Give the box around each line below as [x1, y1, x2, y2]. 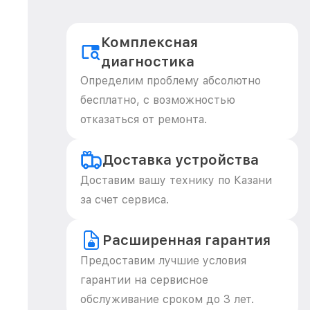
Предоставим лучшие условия [80, 254, 246, 267]
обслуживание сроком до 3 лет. [80, 293, 254, 306]
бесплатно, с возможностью [80, 93, 235, 107]
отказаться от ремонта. [80, 113, 207, 126]
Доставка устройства [102, 152, 259, 168]
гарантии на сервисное [80, 273, 208, 286]
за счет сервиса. [80, 193, 169, 206]
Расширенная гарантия [102, 232, 271, 248]
